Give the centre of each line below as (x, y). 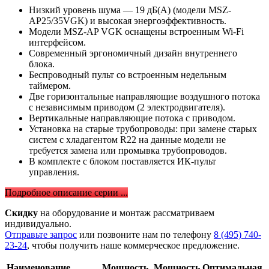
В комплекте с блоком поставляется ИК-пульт (122, 161)
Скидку (21, 213)
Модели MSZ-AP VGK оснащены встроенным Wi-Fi (136, 31)
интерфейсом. (57, 42)
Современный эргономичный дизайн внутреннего (133, 53)
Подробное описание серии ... (66, 192)
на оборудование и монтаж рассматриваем (126, 213)
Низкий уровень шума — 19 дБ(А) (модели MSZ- (130, 10)
